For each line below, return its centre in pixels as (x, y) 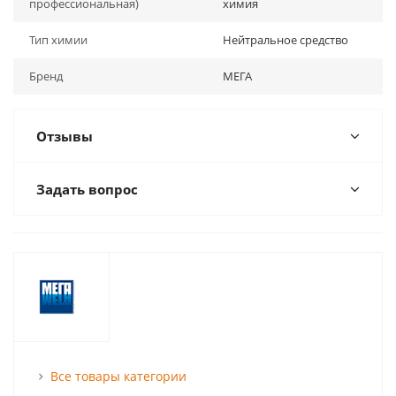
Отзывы (65, 136)
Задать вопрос (87, 189)
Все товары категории (118, 376)
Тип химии (58, 40)
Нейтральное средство (286, 40)
